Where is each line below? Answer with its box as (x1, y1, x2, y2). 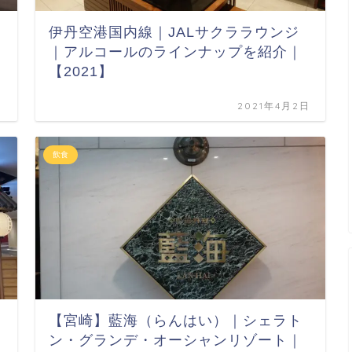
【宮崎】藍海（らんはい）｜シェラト (49, 312, 303, 328)
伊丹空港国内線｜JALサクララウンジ (49, 24, 300, 40)
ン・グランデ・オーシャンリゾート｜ (49, 332, 303, 348)
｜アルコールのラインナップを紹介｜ (49, 43, 303, 60)
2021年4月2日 (237, 99, 311, 112)
